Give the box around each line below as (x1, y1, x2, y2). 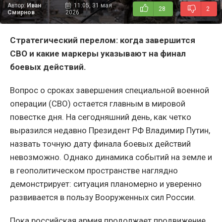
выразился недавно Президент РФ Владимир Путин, (10, 125, 210, 135)
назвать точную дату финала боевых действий (10, 138, 191, 149)
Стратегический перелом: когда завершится (10, 35, 195, 45)
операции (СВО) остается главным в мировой (10, 98, 185, 109)
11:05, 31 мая (73, 1, 112, 9)
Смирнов (7, 8, 35, 16)
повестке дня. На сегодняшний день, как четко (10, 111, 191, 122)
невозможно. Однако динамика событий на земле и (10, 152, 212, 162)
